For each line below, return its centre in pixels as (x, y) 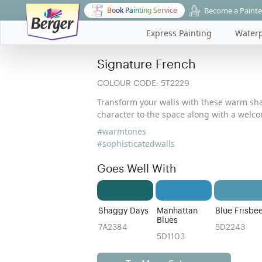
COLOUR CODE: (128, 84)
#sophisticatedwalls (136, 144)
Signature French (146, 64)
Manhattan (177, 211)
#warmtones (122, 131)
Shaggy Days (123, 211)
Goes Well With (137, 169)
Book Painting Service (142, 10)
